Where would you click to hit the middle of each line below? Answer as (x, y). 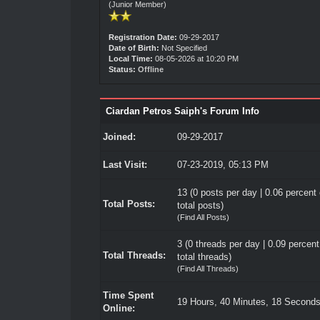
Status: (122, 69)
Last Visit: (125, 165)
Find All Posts (203, 217)
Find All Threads (207, 269)
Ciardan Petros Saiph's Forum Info (182, 111)
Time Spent (128, 295)
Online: (119, 308)
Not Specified (184, 48)
